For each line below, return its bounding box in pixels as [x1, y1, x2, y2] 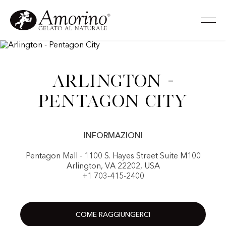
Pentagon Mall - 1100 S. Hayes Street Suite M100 [25, 152, 201, 160]
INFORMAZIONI [83, 132, 143, 140]
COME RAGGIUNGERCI [76, 211, 150, 218]
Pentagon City [38, 92, 188, 110]
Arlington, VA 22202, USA [66, 162, 160, 171]
